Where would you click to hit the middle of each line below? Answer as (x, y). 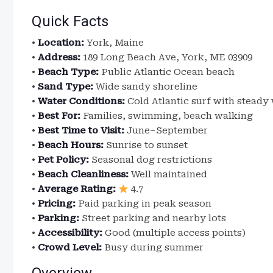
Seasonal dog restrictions (151, 160)
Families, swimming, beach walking (167, 116)
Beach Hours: (71, 145)
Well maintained (168, 174)
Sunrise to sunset (146, 145)
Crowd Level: (70, 247)
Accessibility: (70, 233)
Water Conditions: (81, 101)
